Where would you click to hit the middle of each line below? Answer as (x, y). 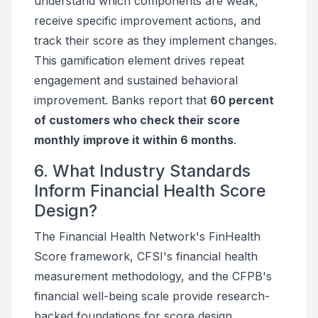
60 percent (242, 100)
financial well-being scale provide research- (152, 296)
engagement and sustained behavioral (136, 80)
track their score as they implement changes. (155, 40)
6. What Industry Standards (142, 171)
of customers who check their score (137, 120)
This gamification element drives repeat (139, 60)
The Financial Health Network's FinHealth (147, 236)
